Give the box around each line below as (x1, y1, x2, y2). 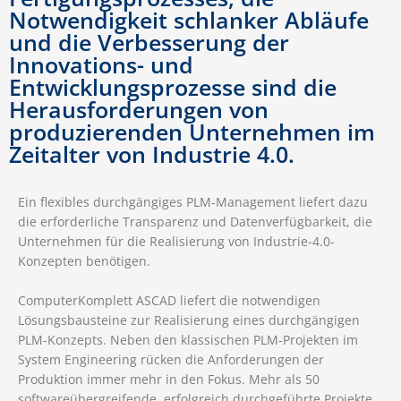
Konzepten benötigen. (18, 252, 150, 270)
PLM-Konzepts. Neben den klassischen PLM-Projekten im (18, 331, 358, 349)
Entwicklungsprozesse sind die (9, 72, 337, 103)
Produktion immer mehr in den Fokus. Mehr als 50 (18, 371, 320, 388)
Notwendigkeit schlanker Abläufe (9, 4, 369, 36)
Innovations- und (9, 49, 193, 81)
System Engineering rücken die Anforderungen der (18, 351, 324, 369)
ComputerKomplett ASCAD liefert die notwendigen (18, 292, 320, 310)
